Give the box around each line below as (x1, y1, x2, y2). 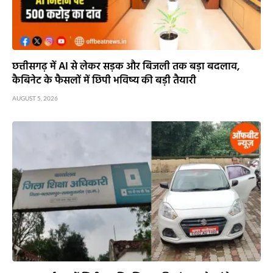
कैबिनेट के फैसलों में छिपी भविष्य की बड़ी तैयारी (12, 73, 196, 90)
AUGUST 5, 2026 (12, 94, 58, 102)
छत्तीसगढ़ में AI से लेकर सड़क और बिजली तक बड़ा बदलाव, (12, 58, 240, 76)
